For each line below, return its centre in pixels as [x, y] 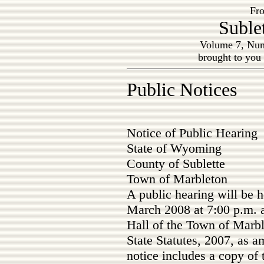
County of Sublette [176, 164]
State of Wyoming [174, 148]
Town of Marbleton [177, 179]
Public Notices [182, 90]
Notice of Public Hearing [192, 133]
